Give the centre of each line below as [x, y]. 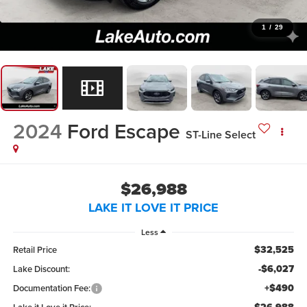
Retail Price [35, 250]
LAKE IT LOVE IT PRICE [153, 207]
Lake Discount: [41, 269]
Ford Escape [123, 132]
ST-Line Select [220, 135]
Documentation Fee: [51, 288]
